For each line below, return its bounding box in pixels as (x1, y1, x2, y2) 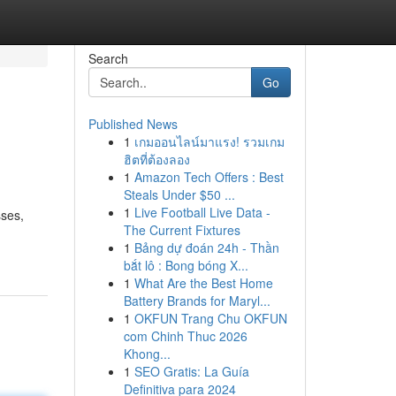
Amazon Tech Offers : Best (133, 168, 284, 186)
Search (88, 49, 128, 67)
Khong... (123, 345, 171, 362)
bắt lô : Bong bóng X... (123, 256, 248, 274)
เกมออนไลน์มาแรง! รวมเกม (133, 133, 285, 150)
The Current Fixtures (123, 221, 240, 239)
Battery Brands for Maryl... (123, 292, 270, 309)
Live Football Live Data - (133, 203, 270, 221)
